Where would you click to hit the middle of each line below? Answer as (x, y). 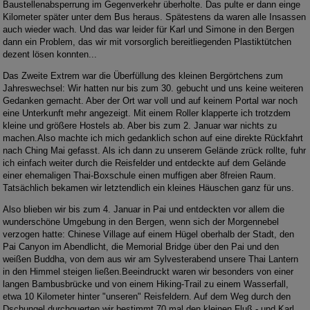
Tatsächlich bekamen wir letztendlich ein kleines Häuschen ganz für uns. (149, 188)
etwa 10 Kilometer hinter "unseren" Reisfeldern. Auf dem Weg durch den (147, 297)
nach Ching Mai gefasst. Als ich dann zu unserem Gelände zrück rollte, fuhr (155, 151)
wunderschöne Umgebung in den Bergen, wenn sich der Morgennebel (141, 222)
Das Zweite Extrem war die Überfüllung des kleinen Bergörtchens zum (143, 76)
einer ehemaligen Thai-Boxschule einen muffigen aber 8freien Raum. (140, 176)
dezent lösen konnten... (50, 55)
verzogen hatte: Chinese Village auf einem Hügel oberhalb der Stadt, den (149, 235)
